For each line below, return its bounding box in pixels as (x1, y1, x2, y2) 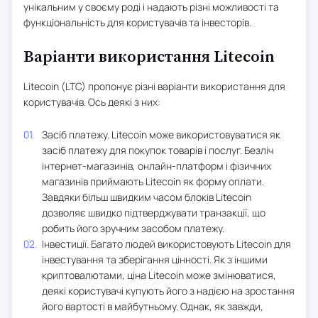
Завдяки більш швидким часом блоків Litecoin (42, 190, 251, 204)
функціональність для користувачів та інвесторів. (23, 15, 251, 29)
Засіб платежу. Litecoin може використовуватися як (42, 127, 280, 141)
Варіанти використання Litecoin (23, 47, 275, 67)
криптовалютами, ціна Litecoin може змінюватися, (42, 268, 276, 282)
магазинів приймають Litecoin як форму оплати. (42, 174, 264, 188)
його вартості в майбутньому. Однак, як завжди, (42, 299, 263, 313)
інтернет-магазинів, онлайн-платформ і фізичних (42, 158, 271, 172)
